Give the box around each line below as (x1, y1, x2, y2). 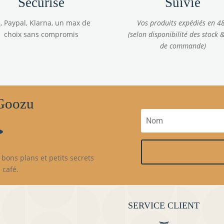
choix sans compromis (3, 29, 78, 39)
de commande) (159, 41, 206, 51)
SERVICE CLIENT (128, 200, 200, 211)
